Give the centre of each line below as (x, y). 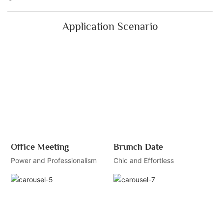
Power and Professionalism (54, 161)
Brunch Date (138, 147)
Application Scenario (110, 26)
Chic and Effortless (143, 161)
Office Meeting (40, 147)
